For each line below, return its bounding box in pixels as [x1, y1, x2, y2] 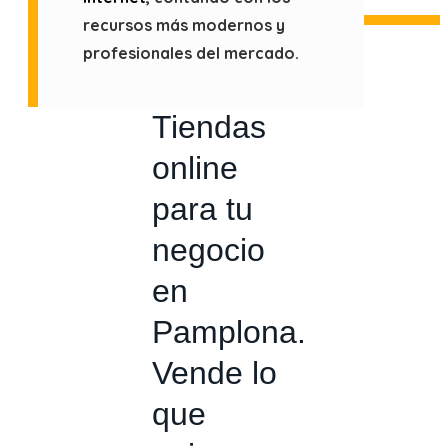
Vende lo [151, 355, 277, 391]
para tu [151, 191, 253, 227]
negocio [151, 232, 265, 268]
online [151, 150, 238, 186]
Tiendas [151, 109, 266, 145]
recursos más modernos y [83, 15, 285, 35]
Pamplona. [151, 314, 306, 350]
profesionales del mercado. [83, 43, 299, 63]
